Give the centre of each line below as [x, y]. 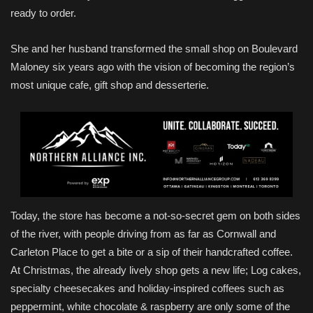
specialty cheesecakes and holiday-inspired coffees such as [147, 289]
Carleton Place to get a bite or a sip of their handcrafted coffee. [152, 252]
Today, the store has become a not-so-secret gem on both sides [155, 216]
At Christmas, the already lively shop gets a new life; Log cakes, [156, 270]
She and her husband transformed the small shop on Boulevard [154, 49]
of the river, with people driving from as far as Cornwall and [143, 234]
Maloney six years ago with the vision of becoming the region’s [153, 67]
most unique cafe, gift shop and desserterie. [111, 85]
